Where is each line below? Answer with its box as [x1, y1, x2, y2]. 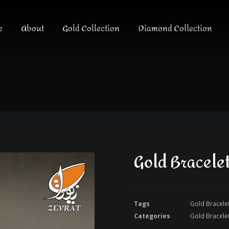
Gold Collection [62, 20, 120, 36]
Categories [134, 212, 171, 220]
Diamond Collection [138, 20, 212, 36]
